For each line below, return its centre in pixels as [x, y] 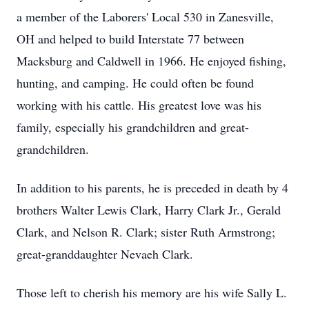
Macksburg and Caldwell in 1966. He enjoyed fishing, [151, 61]
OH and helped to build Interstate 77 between [130, 39]
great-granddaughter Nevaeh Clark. [105, 254]
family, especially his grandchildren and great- [133, 127]
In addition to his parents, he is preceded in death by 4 [152, 188]
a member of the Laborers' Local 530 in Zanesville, [145, 17]
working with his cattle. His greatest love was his [139, 105]
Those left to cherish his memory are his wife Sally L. [152, 292]
